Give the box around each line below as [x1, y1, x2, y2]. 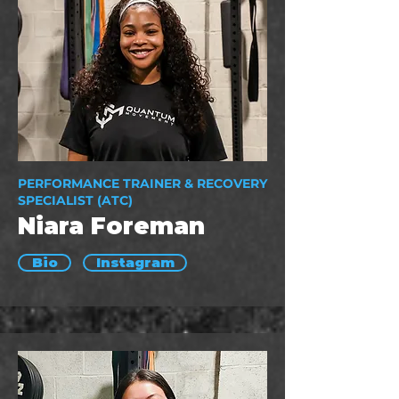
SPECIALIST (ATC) [18, 192, 133, 208]
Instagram [95, 255, 175, 271]
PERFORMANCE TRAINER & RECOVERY [18, 175, 267, 191]
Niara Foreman [18, 212, 205, 240]
